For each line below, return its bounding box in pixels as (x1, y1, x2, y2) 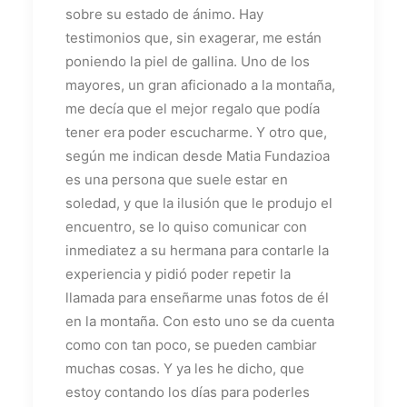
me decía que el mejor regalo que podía (65, 99, 320, 117)
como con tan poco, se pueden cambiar (65, 335, 317, 353)
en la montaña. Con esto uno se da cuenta (65, 312, 334, 330)
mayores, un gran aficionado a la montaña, (65, 75, 335, 94)
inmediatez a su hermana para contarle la (65, 241, 329, 259)
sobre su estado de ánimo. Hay (65, 5, 263, 23)
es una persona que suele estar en (65, 170, 288, 188)
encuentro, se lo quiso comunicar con (65, 217, 307, 235)
